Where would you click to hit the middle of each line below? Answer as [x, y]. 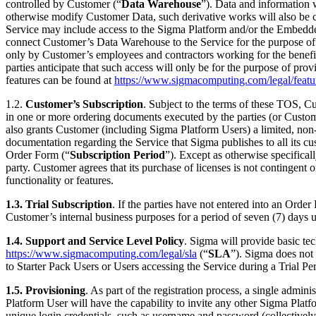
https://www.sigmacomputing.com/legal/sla [101, 253]
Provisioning [55, 290]
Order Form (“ [38, 154]
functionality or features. [60, 180]
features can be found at [60, 80]
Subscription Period [117, 154]
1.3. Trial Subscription [59, 204]
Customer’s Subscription [84, 104]
